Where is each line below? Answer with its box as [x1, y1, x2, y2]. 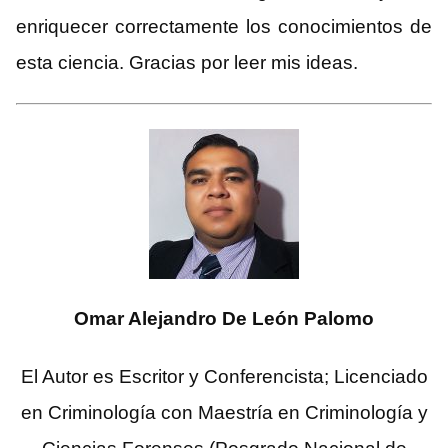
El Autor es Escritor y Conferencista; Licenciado [20, 366, 428, 388]
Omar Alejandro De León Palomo [74, 308, 374, 330]
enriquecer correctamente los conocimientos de [16, 16, 432, 38]
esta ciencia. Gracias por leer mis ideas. [16, 52, 358, 74]
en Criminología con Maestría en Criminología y [20, 402, 428, 424]
